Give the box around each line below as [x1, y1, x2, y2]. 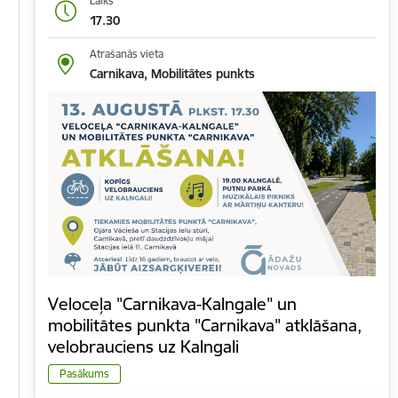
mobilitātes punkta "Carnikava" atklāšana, [48, 314, 362, 337]
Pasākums [60, 367, 109, 381]
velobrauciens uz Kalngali [48, 336, 239, 358]
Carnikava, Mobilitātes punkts [89, 66, 255, 83]
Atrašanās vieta [89, 47, 163, 61]
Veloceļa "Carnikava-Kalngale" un [48, 293, 297, 315]
